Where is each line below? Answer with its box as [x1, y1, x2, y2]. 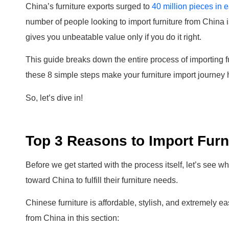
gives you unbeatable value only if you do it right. [26, 32, 201, 41]
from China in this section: [26, 214, 119, 223]
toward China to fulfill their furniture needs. [26, 175, 178, 185]
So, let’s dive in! [26, 93, 83, 102]
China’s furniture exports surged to [26, 2, 152, 11]
